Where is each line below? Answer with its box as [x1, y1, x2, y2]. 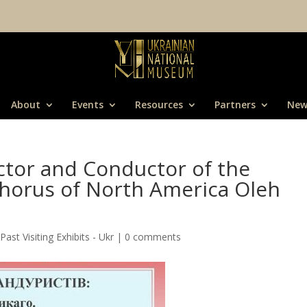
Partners [214, 97, 256, 111]
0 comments [125, 230, 182, 243]
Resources [135, 97, 183, 111]
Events [72, 97, 103, 111]
